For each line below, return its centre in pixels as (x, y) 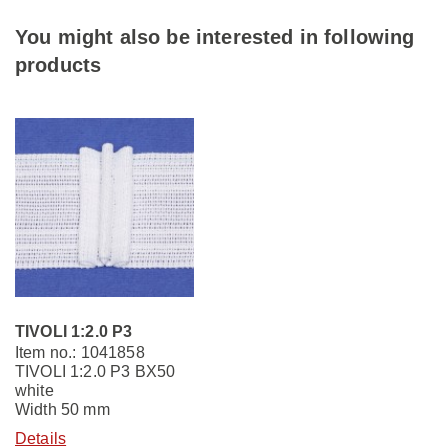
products (58, 65)
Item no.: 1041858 (80, 353)
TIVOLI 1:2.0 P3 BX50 (95, 372)
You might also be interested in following (215, 37)
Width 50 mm (62, 410)
